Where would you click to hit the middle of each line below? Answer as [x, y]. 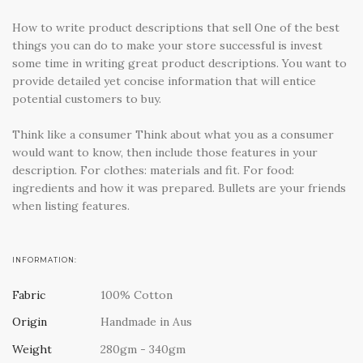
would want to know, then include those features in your [165, 152]
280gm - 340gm [143, 349]
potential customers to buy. [87, 98]
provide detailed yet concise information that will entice [164, 81]
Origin [30, 322]
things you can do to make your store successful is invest [167, 45]
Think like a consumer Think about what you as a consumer [173, 134]
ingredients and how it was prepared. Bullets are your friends [179, 188]
